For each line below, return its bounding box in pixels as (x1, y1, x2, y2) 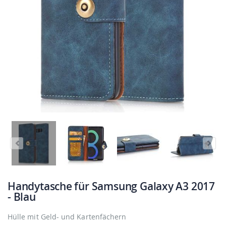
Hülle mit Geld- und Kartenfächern (8, 211, 127, 221)
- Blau (8, 189, 36, 204)
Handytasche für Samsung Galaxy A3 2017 (8, 179, 215, 193)
